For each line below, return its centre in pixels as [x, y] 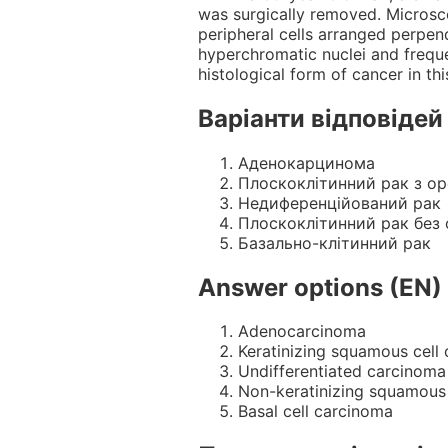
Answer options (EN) [320, 287]
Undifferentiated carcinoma [342, 371]
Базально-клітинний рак [334, 242]
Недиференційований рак [339, 202]
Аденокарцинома [306, 162]
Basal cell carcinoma [315, 411]
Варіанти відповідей [320, 118]
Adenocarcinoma [302, 331]
